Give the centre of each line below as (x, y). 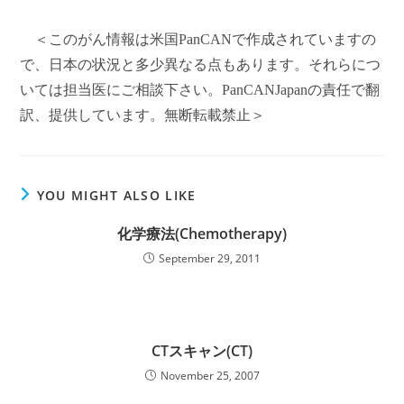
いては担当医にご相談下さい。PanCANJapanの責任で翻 (200, 90)
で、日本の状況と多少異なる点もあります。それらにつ (201, 64)
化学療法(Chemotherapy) (202, 234)
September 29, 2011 (210, 258)
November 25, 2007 (210, 376)
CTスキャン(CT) (202, 351)
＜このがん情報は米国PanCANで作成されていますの (206, 39)
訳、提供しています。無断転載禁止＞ (143, 115)
